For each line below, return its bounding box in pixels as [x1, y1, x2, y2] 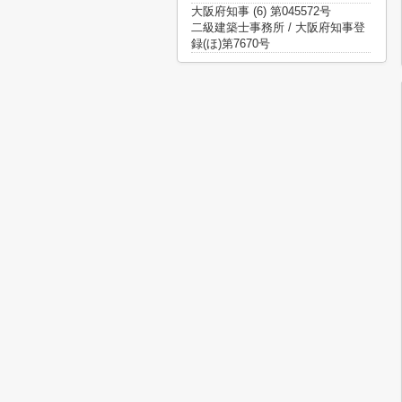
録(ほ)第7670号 [191, 37, 270, 50]
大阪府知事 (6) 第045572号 [191, 4, 331, 18]
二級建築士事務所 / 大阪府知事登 [191, 21, 365, 34]
